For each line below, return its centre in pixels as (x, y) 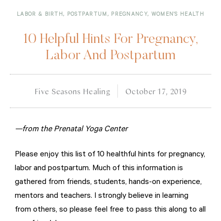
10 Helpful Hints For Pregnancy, (110, 39)
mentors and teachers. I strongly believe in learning (102, 196)
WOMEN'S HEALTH (178, 15)
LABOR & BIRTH (40, 15)
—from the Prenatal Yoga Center (71, 129)
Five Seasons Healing (73, 91)
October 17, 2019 (156, 91)
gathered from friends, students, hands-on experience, (108, 182)
